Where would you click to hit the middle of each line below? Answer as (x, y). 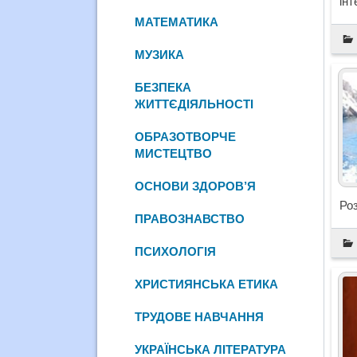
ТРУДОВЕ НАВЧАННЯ (200, 316)
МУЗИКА (160, 54)
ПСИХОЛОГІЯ (176, 251)
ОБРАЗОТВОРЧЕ (186, 136)
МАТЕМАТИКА (177, 22)
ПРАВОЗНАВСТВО (190, 218)
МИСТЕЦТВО (174, 153)
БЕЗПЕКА (163, 87)
